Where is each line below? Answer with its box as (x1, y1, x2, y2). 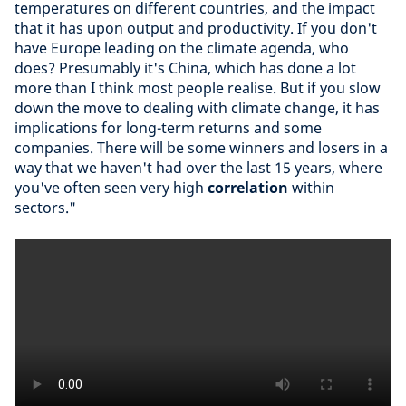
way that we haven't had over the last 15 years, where (14, 158, 382, 178)
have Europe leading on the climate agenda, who (14, 38, 349, 58)
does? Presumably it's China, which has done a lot (14, 58, 356, 78)
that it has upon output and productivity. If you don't (14, 18, 377, 38)
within (288, 178, 334, 198)
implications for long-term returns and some (14, 118, 322, 138)
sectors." (14, 198, 76, 217)
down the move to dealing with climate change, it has (14, 98, 380, 118)
